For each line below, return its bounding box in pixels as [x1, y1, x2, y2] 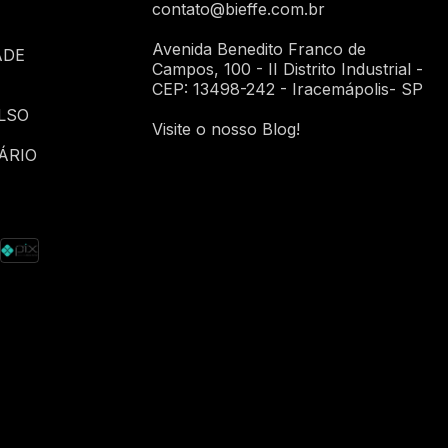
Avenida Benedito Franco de [151, 39, 366, 59]
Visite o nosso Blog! [151, 119, 300, 139]
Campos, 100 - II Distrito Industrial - [151, 59, 423, 79]
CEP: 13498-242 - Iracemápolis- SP [151, 79, 423, 99]
